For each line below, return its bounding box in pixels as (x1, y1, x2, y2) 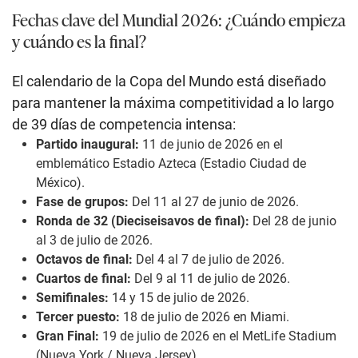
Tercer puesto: (36, 309, 120, 325)
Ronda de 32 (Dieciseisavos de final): (36, 213, 249, 229)
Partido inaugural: (36, 137, 139, 153)
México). (36, 175, 85, 191)
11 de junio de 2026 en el (139, 137, 283, 153)
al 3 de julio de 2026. (36, 233, 153, 249)
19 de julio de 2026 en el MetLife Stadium (99, 328, 336, 344)
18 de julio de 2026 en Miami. (120, 309, 289, 325)
